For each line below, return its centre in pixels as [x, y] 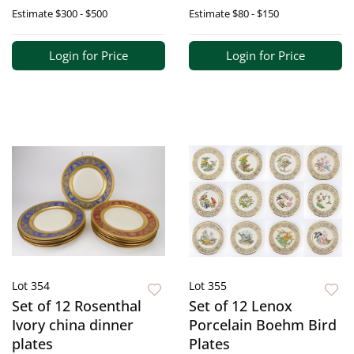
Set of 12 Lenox [241, 306]
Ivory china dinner [73, 325]
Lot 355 [208, 286]
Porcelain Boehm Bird [263, 325]
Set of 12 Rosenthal [77, 306]
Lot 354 [31, 286]
